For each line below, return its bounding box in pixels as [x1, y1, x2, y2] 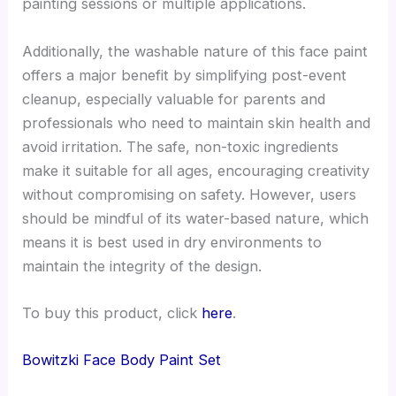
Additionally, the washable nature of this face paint [22, 42, 369, 60]
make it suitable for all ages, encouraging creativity [22, 161, 370, 179]
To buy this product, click [22, 303, 202, 322]
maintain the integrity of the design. [22, 256, 263, 275]
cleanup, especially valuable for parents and [22, 89, 326, 108]
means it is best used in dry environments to [22, 232, 323, 251]
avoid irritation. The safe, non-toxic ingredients [22, 137, 339, 156]
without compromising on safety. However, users [22, 185, 357, 203]
